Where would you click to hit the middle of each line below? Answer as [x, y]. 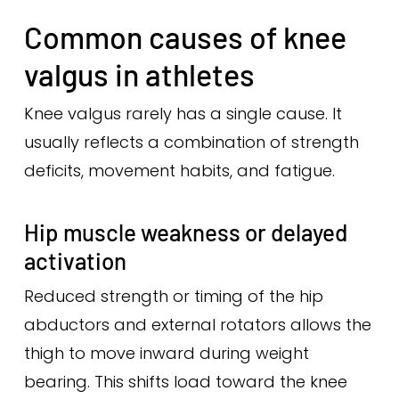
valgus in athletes [139, 74]
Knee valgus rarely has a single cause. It [183, 114]
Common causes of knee [185, 37]
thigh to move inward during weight [166, 353]
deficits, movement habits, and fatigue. [179, 171]
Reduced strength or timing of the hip [173, 296]
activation [75, 261]
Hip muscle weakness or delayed [185, 232]
